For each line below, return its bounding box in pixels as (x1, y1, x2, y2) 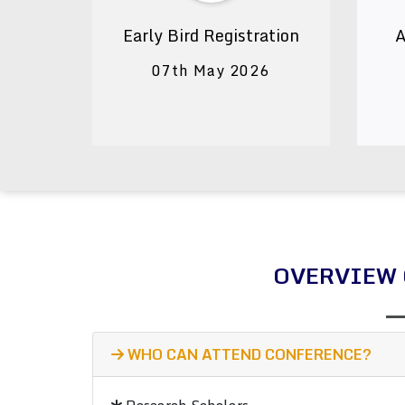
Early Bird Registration (122, 22, 299, 49)
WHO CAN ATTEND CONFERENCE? (124, 343, 372, 366)
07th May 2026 (152, 59, 270, 82)
